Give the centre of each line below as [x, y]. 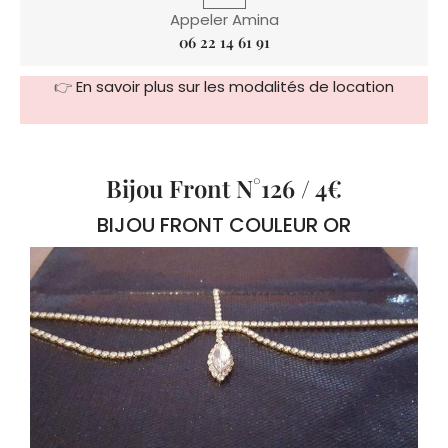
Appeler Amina [224, 20]
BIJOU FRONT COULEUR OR [224, 225]
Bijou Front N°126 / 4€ [224, 188]
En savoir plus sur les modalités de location [235, 87]
